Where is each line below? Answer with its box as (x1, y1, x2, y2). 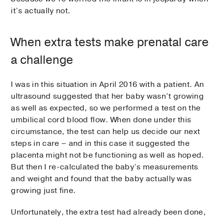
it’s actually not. (11, 5, 71, 16)
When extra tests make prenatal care (11, 34, 209, 50)
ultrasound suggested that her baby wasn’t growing (11, 90, 204, 102)
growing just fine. (11, 185, 76, 196)
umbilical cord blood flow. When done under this (11, 114, 192, 125)
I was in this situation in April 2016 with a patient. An (11, 79, 204, 90)
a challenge (11, 52, 74, 68)
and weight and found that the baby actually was (11, 173, 192, 184)
